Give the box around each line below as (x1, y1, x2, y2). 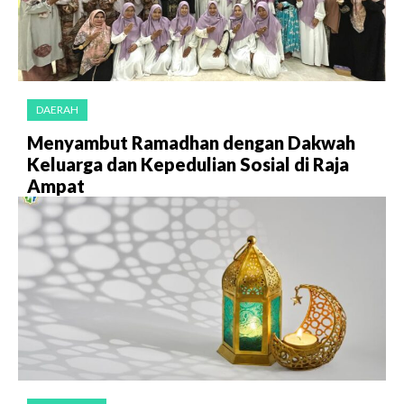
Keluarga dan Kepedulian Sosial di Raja (27, 153, 349, 176)
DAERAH (36, 103, 78, 117)
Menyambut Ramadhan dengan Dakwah (27, 132, 355, 154)
